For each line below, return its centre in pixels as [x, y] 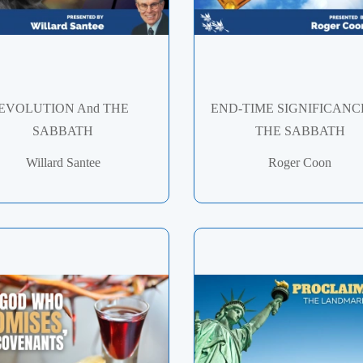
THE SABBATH [300, 131]
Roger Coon [300, 163]
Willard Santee [63, 163]
